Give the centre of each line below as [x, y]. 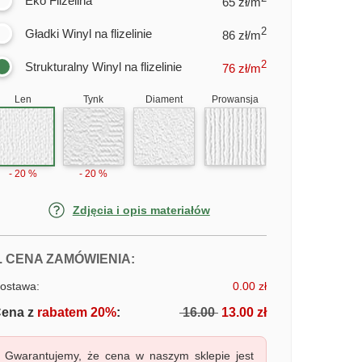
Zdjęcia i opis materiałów [141, 210]
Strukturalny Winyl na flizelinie [103, 67]
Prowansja [235, 99]
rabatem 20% [75, 312]
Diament [164, 99]
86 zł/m [241, 35]
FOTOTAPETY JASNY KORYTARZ [239, 258]
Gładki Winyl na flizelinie [88, 34]
